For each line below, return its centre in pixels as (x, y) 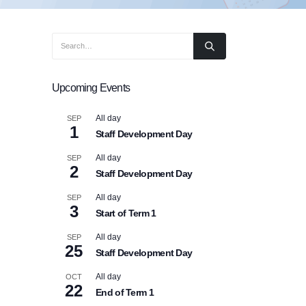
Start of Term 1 (126, 213)
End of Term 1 (125, 292)
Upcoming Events (91, 88)
